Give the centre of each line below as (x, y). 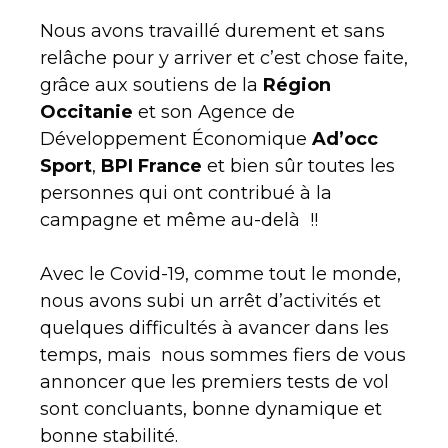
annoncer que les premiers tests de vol (214, 382)
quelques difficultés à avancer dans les (214, 328)
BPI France (151, 166)
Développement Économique (176, 139)
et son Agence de (214, 112)
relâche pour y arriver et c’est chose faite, (224, 58)
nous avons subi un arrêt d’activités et (210, 301)
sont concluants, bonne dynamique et (211, 409)
